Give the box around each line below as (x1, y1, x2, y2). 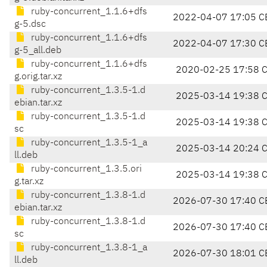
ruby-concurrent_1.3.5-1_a (29, 138, 147, 148)
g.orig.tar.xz (14, 72, 62, 82)
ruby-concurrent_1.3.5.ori (29, 164, 142, 175)
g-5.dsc (14, 20, 46, 30)
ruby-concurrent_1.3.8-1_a (29, 243, 147, 253)
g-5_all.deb (14, 46, 61, 56)
